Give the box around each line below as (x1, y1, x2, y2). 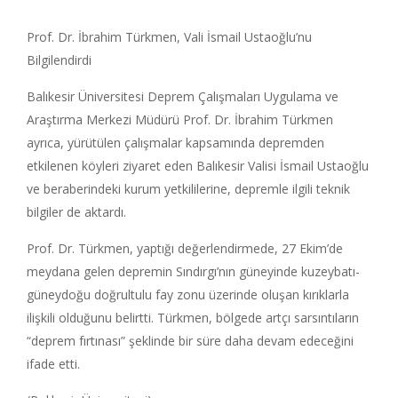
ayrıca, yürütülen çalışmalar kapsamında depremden (27, 133, 324, 151)
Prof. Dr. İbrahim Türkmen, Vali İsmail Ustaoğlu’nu (27, 28, 312, 45)
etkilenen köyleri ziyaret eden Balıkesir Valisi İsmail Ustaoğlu (27, 156, 369, 174)
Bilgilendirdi (27, 51, 92, 68)
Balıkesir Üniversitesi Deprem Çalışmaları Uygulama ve (27, 87, 338, 105)
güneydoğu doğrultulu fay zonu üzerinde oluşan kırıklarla (27, 285, 349, 303)
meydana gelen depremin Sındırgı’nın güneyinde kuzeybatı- (27, 262, 360, 280)
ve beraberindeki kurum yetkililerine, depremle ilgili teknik (27, 179, 350, 197)
